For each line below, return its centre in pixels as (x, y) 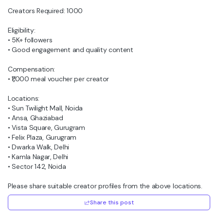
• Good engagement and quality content (71, 50)
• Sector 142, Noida (37, 166)
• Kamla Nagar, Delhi (38, 157)
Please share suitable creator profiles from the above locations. (105, 186)
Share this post (112, 202)
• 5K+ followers (30, 40)
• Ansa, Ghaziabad (36, 118)
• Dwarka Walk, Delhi (38, 147)
